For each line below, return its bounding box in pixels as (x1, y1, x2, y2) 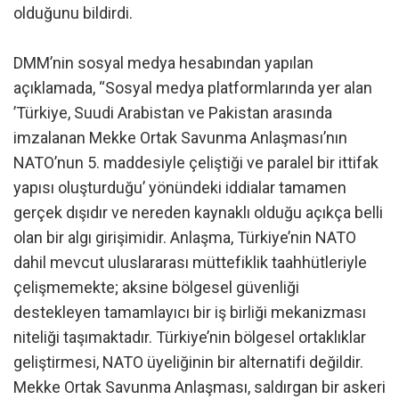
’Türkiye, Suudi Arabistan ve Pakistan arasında (13, 103, 332, 122)
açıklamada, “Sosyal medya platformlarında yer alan (13, 78, 372, 97)
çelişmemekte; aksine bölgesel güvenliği (13, 278, 299, 297)
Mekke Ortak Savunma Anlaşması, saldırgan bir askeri (13, 378, 386, 396)
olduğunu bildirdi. (13, 4, 133, 22)
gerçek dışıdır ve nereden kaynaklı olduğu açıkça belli (13, 203, 383, 222)
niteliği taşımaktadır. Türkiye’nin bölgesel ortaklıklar (13, 328, 366, 346)
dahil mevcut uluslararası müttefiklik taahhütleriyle (13, 253, 367, 272)
